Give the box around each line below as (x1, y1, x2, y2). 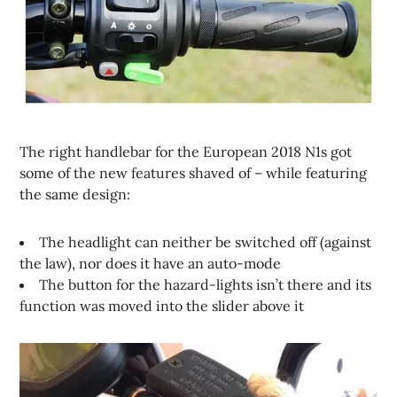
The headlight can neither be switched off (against (39, 233, 372, 252)
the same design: (19, 185, 131, 204)
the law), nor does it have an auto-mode (19, 254, 282, 273)
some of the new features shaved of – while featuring (19, 164, 368, 183)
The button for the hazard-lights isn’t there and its (39, 276, 372, 294)
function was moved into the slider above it (19, 297, 305, 315)
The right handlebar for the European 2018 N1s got (19, 143, 353, 161)
